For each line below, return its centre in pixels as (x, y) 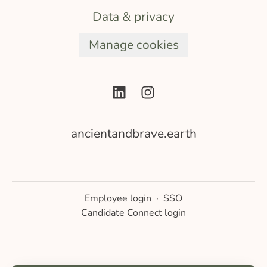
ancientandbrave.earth (133, 134)
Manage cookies (133, 45)
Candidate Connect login (133, 213)
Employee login (118, 199)
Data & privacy (133, 17)
